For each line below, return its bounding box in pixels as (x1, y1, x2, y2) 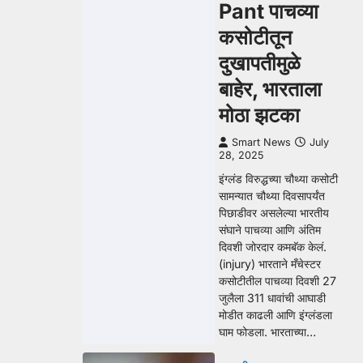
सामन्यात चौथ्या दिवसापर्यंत (219, 189, 325, 203)
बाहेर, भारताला (219, 77, 322, 101)
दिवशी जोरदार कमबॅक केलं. (219, 240, 327, 254)
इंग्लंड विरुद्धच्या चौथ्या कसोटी (219, 172, 338, 186)
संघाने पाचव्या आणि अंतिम (219, 223, 321, 237)
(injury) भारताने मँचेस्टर (219, 257, 321, 271)
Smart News (232, 136, 291, 148)
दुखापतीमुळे (219, 51, 301, 75)
